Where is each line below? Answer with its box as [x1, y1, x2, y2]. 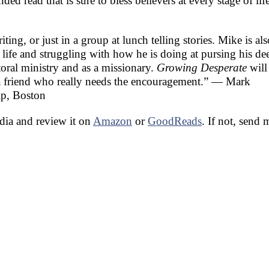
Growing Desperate [157, 61, 247, 74]
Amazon [93, 115, 132, 128]
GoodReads [148, 115, 202, 128]
